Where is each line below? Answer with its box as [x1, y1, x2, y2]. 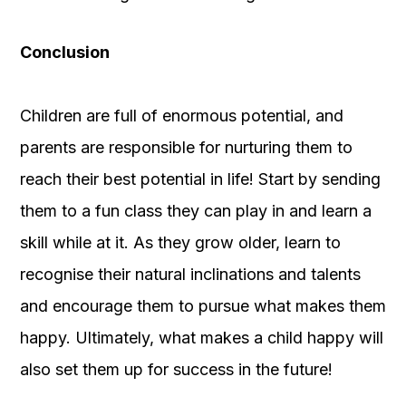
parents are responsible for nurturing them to [20, 137, 353, 157]
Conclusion [20, 42, 110, 62]
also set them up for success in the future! [20, 359, 333, 379]
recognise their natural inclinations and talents [20, 264, 361, 284]
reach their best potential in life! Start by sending [20, 169, 381, 188]
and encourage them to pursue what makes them [20, 295, 386, 315]
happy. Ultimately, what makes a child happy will [20, 327, 383, 347]
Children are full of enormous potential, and [20, 105, 343, 125]
